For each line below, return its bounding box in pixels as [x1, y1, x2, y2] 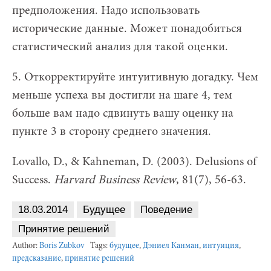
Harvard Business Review [54, 174, 176, 186]
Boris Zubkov [39, 241, 84, 250]
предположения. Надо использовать [12, 4, 200, 17]
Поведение [140, 203, 192, 215]
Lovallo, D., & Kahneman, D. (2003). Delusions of [12, 155, 256, 168]
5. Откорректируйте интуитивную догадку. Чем [12, 71, 258, 83]
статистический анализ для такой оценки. [12, 41, 228, 53]
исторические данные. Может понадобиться [12, 22, 242, 35]
